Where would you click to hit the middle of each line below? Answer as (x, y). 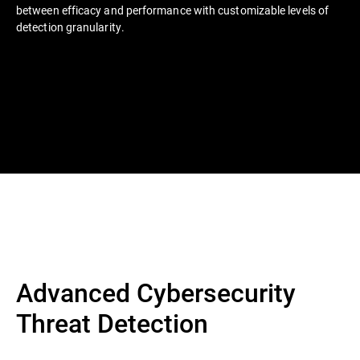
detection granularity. (73, 27)
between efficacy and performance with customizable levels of (173, 10)
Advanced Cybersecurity (156, 292)
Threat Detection (112, 323)
